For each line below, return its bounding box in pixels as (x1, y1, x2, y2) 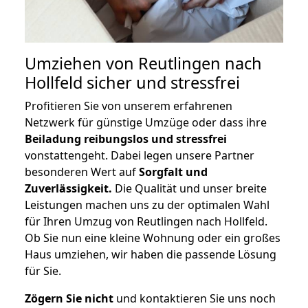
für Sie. (25, 263, 61, 279)
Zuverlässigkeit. (25, 181, 112, 197)
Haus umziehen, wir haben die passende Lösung (25, 247, 276, 263)
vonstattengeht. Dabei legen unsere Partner (25, 148, 254, 164)
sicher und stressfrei (82, 71, 240, 94)
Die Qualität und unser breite (112, 181, 267, 197)
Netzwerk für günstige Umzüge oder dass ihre (25, 115, 267, 131)
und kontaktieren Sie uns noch (113, 291, 276, 307)
